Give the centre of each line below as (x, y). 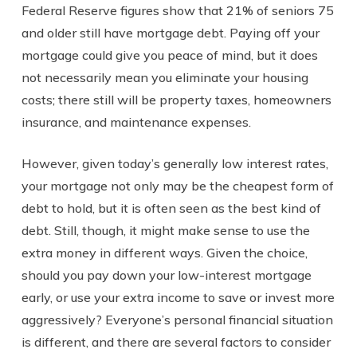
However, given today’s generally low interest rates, (175, 163)
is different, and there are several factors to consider (176, 341)
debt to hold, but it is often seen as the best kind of (171, 208)
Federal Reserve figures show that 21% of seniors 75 (177, 10)
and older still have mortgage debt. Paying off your (170, 32)
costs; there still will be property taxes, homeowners (176, 99)
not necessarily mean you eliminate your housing (165, 77)
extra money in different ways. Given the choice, (164, 252)
